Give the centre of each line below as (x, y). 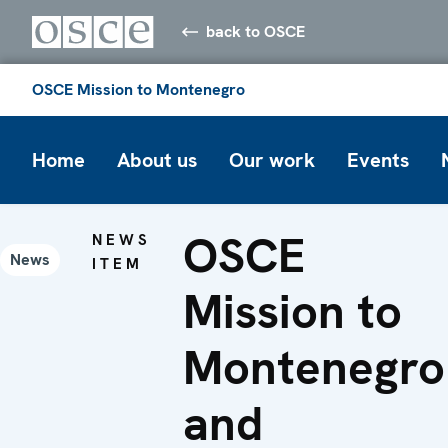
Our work (272, 159)
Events (378, 159)
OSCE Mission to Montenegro (138, 89)
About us (157, 159)
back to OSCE (256, 31)
